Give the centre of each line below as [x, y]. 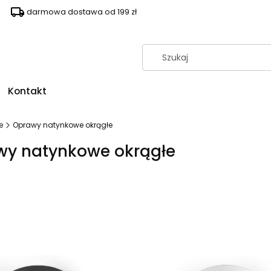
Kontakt [27, 91]
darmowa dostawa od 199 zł [81, 12]
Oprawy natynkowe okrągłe [63, 125]
